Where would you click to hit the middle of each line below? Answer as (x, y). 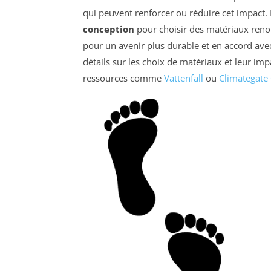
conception (109, 29)
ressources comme (123, 78)
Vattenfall (184, 78)
